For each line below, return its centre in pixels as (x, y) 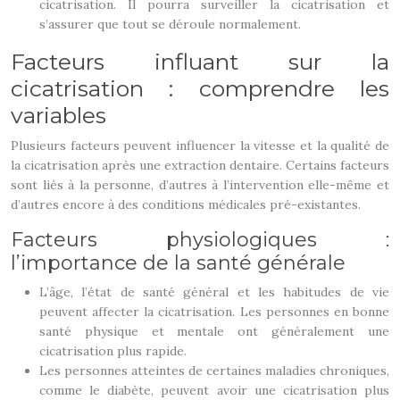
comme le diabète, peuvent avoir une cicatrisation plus (214, 390)
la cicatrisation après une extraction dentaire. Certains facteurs (200, 165)
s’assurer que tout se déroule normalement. (170, 24)
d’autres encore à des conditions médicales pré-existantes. (186, 204)
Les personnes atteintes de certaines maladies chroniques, (214, 371)
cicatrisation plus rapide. (113, 351)
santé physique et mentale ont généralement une (214, 331)
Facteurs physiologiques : (200, 240)
